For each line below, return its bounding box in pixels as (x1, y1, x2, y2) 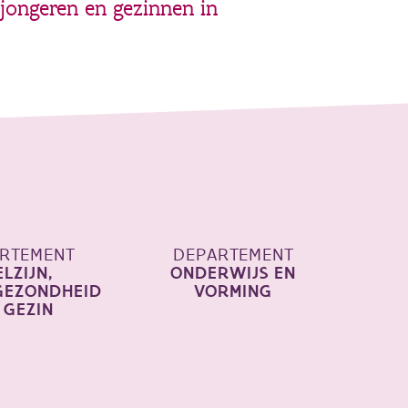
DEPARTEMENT (172, 243, 294, 267)
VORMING (194, 280, 272, 303)
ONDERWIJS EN (170, 261, 296, 285)
